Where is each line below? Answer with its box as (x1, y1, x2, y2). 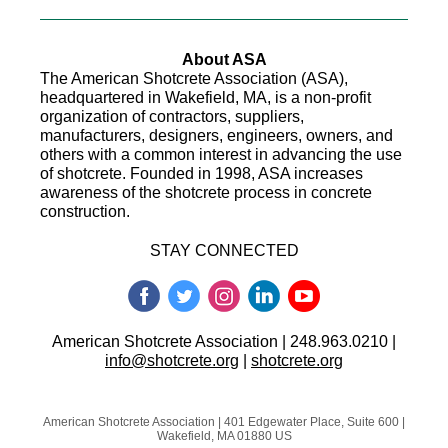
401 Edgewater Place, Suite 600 (224, 415, 399, 429)
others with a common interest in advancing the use (40, 146, 402, 163)
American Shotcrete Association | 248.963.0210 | (52, 333, 396, 350)
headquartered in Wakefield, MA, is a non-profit (40, 89, 371, 106)
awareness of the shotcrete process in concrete (40, 184, 372, 201)
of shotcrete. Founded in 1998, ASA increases (40, 165, 363, 182)
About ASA (181, 51, 267, 68)
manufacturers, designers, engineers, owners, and (40, 127, 393, 144)
